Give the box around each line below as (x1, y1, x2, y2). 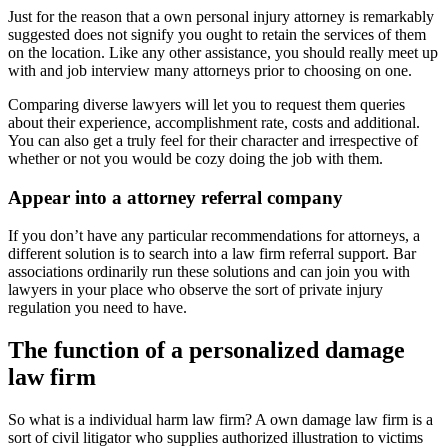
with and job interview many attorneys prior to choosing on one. (8, 61, 412, 79)
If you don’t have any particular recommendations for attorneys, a (8, 227, 420, 245)
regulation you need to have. (8, 299, 187, 317)
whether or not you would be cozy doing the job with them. (8, 149, 383, 167)
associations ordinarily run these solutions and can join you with (8, 263, 410, 281)
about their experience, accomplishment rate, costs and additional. (8, 113, 420, 131)
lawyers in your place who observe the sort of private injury (8, 281, 383, 299)
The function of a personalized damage (8, 337, 405, 364)
